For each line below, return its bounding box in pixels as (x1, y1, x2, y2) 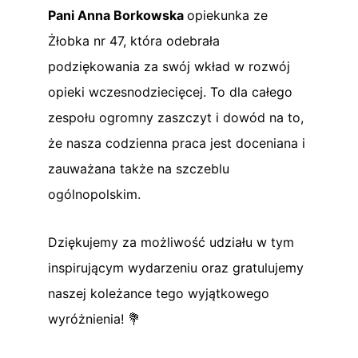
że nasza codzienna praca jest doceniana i (48, 134, 305, 151)
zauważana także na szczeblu (48, 160, 229, 177)
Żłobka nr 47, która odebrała (48, 32, 220, 49)
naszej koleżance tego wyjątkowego (48, 284, 269, 301)
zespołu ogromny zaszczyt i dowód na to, (48, 109, 304, 125)
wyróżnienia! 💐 (48, 310, 141, 327)
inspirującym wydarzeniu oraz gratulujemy (48, 259, 304, 276)
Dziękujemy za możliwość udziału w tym (48, 233, 294, 250)
